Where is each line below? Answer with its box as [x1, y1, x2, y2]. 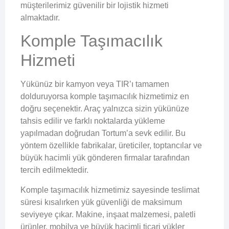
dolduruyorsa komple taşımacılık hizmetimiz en [20, 92, 189, 101]
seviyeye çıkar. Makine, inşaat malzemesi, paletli [20, 210, 196, 219]
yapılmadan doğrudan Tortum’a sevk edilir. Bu [20, 129, 186, 138]
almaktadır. [20, 13, 60, 22]
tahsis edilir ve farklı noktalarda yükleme [20, 117, 165, 126]
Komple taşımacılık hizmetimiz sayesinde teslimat [20, 185, 199, 194]
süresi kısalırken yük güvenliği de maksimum [20, 197, 182, 207]
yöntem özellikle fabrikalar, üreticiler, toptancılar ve [20, 141, 202, 150]
